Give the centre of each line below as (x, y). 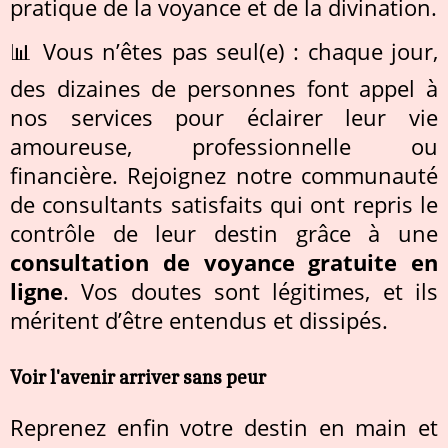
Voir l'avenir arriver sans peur (137, 377)
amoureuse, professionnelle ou (224, 147)
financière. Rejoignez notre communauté (224, 176)
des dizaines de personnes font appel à (224, 89)
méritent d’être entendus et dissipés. (199, 321)
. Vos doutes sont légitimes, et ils (250, 292)
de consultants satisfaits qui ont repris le (224, 205)
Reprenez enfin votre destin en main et (224, 428)
